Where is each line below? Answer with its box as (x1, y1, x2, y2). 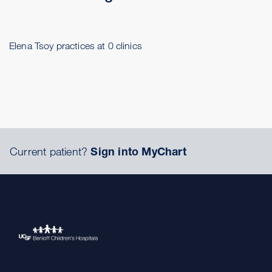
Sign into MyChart (90, 144, 186, 158)
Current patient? (10, 144, 91, 158)
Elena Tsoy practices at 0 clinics (9, 40, 142, 51)
